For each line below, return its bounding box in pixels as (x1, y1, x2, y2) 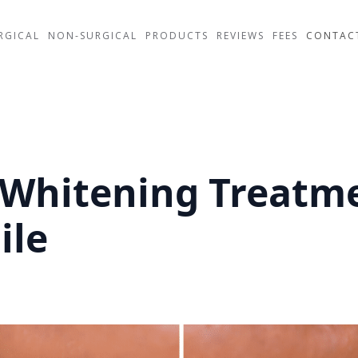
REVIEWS (216, 29, 265, 42)
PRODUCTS (145, 29, 209, 42)
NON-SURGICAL (47, 29, 137, 42)
